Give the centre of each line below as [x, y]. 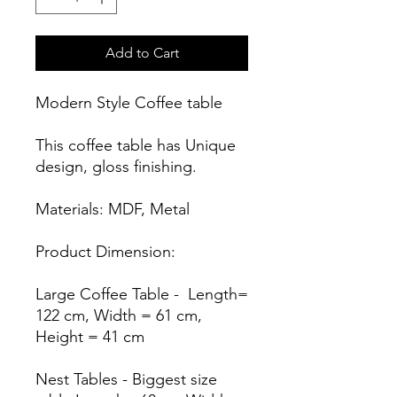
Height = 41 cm [90, 336]
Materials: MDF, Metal [113, 209]
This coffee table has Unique [136, 145]
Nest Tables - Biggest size [126, 379]
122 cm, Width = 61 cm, [119, 315]
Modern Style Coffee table [129, 102]
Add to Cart [142, 52]
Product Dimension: [105, 251]
